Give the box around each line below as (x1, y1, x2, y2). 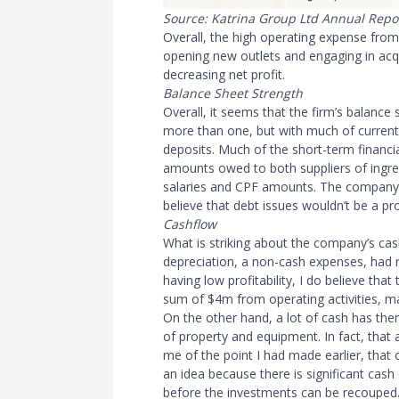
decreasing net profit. (163, 66, 285, 84)
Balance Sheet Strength (163, 85, 303, 102)
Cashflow (163, 216, 216, 233)
